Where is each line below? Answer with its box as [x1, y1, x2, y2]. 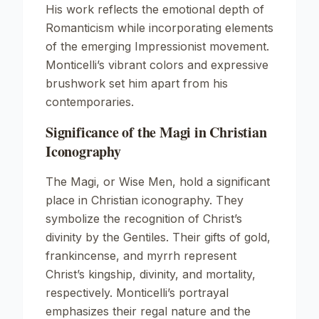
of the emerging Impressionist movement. [46, 39, 269, 53]
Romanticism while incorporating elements [46, 21, 273, 35]
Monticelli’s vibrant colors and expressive [46, 58, 268, 72]
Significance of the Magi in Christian [46, 122, 267, 142]
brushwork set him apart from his [46, 76, 228, 90]
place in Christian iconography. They [46, 193, 244, 207]
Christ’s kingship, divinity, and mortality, [46, 267, 256, 281]
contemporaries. [46, 95, 134, 109]
